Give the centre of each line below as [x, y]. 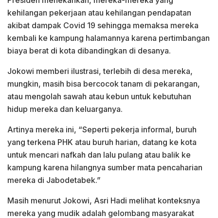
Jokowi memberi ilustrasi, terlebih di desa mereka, [100, 71]
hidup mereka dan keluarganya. [65, 109]
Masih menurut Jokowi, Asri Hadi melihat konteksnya [104, 200]
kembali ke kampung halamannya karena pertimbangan [109, 38]
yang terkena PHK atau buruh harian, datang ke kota [102, 142]
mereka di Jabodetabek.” [54, 180]
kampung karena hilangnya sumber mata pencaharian [105, 167]
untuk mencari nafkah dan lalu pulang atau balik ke [99, 154]
